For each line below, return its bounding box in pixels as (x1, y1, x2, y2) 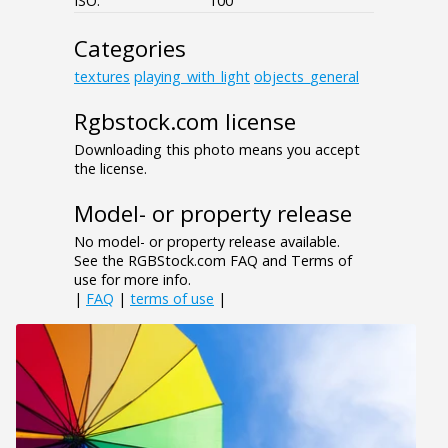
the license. (74, 159, 147, 179)
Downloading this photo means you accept (74, 140, 360, 160)
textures (74, 67, 130, 87)
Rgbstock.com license (74, 106, 296, 138)
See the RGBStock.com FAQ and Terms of (74, 251, 352, 271)
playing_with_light (134, 67, 250, 87)
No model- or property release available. (74, 232, 340, 252)
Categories (74, 33, 186, 65)
